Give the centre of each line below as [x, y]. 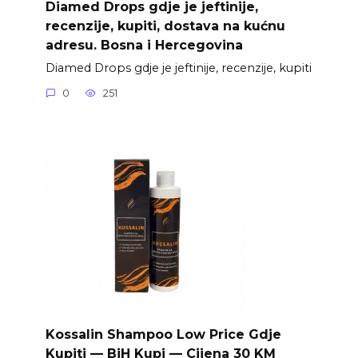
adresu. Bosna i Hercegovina [144, 45]
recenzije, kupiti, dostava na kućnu [165, 26]
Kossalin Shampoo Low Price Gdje [163, 334]
